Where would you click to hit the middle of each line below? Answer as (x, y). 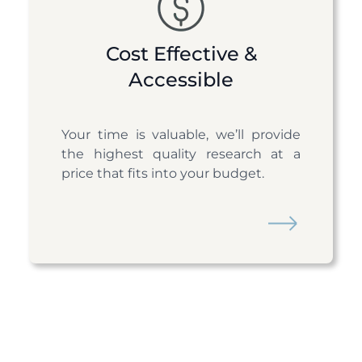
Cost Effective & (181, 54)
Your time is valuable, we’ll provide (181, 135)
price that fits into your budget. (163, 174)
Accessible (181, 80)
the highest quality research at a (181, 154)
